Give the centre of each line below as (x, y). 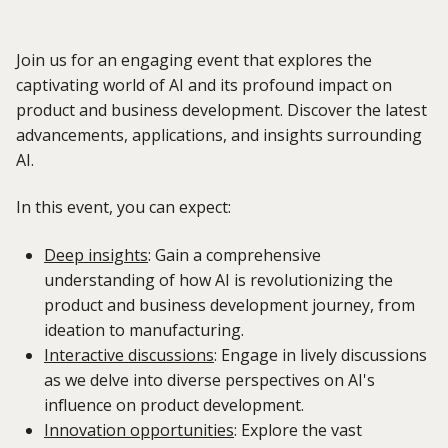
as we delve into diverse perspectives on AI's (209, 379)
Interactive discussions (129, 354)
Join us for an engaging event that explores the (194, 60)
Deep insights (96, 254)
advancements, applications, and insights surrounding (219, 135)
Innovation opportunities (139, 429)
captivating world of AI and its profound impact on (204, 85)
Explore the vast (299, 429)
